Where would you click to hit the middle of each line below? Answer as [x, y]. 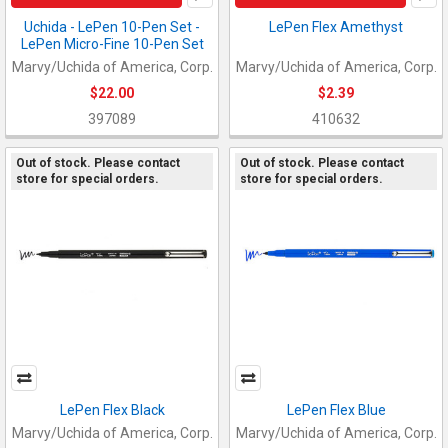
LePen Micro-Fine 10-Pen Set [112, 43]
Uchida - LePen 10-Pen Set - [112, 26]
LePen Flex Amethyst [336, 26]
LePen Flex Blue [336, 409]
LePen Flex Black [112, 409]
